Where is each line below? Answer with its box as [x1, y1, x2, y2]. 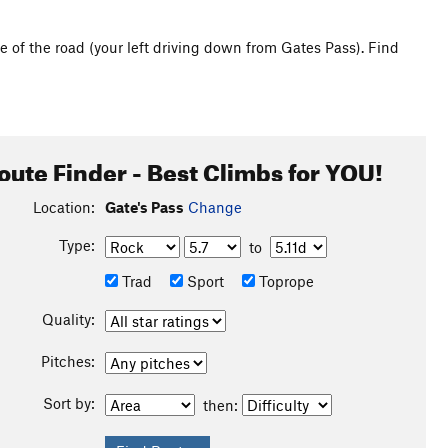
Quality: [41, 310, 95, 328]
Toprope [254, 272, 314, 290]
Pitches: [40, 352, 95, 370]
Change [187, 198, 242, 216]
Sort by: [42, 394, 95, 412]
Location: [32, 198, 95, 216]
